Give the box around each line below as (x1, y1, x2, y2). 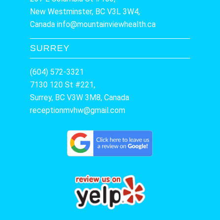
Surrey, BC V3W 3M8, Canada (30, 92, 130, 102)
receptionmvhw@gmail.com (30, 105, 126, 115)
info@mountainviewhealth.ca (57, 19, 156, 29)
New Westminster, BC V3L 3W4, (30, 6, 140, 16)
